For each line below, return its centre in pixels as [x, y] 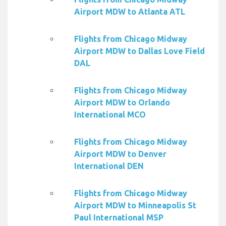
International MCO [110, 115]
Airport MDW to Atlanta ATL [130, 12]
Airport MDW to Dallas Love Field [139, 51]
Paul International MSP [119, 218]
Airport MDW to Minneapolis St [135, 206]
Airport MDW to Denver [120, 154]
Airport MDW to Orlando [122, 103]
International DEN [109, 166]
